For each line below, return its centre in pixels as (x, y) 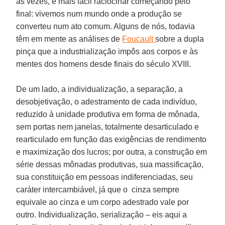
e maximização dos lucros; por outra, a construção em (112, 152)
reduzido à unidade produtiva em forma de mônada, (108, 114)
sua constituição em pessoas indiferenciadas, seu (105, 177)
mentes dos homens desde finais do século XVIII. (104, 64)
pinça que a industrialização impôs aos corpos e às (107, 51)
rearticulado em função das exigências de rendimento (111, 139)
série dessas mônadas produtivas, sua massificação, (110, 164)
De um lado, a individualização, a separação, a (100, 89)
